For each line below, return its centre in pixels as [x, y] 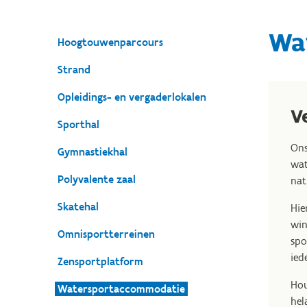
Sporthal [78, 124]
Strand [74, 70]
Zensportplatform [100, 261]
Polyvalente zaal [97, 179]
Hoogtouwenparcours [110, 42]
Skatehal [78, 207]
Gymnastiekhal [93, 152]
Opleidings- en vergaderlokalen [132, 97]
